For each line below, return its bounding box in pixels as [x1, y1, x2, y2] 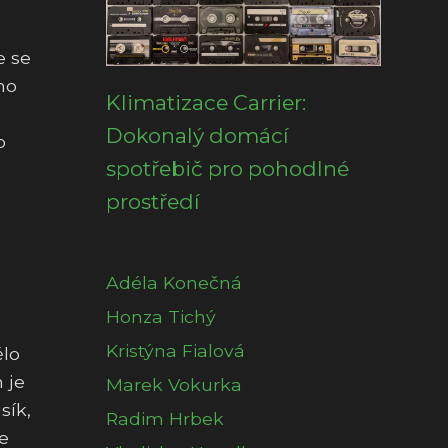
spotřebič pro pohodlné [106, 156, 349, 181]
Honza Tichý [106, 306, 216, 327]
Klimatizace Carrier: [106, 90, 306, 115]
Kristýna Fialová [106, 340, 245, 361]
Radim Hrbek [106, 408, 224, 429]
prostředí [106, 189, 200, 214]
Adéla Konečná [106, 272, 242, 293]
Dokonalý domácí [106, 123, 289, 148]
